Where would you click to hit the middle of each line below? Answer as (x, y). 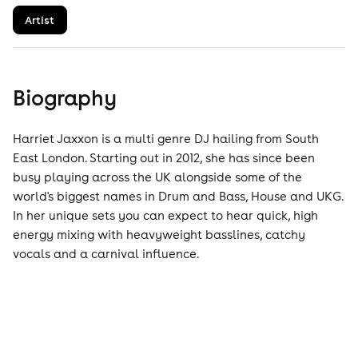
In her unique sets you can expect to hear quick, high (165, 215)
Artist (40, 20)
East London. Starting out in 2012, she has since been (164, 158)
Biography (65, 97)
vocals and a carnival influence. (106, 254)
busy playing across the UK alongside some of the (157, 177)
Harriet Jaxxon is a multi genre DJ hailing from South (166, 139)
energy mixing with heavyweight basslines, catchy (159, 235)
